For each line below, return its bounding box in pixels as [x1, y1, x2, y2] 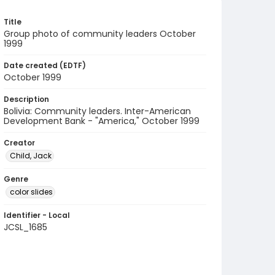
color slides [10, 187, 53, 197]
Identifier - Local [4, 210, 70, 220]
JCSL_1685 [4, 221, 47, 233]
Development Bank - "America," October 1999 [4, 115, 199, 127]
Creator [4, 137, 35, 148]
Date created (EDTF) [4, 60, 86, 71]
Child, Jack [10, 150, 52, 161]
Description [4, 94, 49, 104]
